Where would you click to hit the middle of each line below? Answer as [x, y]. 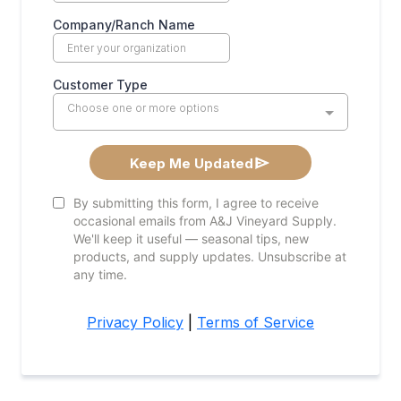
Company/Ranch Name [124, 25]
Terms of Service [256, 322]
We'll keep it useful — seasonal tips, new [191, 239]
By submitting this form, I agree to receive [196, 203]
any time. [100, 274]
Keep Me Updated [192, 163]
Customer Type [100, 85]
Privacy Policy [135, 322]
